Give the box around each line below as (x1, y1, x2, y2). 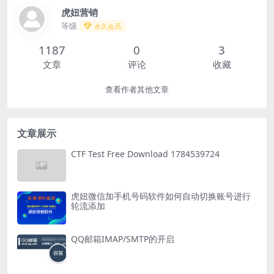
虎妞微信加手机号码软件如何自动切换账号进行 (71, 190, 251, 202)
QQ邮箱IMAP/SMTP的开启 (71, 232, 174, 245)
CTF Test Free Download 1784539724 (71, 148, 220, 160)
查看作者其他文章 (105, 85, 169, 95)
